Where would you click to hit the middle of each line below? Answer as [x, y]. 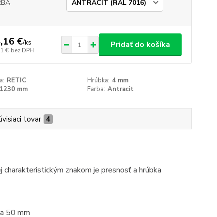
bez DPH [22, 50]
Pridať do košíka [140, 45]
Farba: [96, 89]
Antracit [121, 89]
